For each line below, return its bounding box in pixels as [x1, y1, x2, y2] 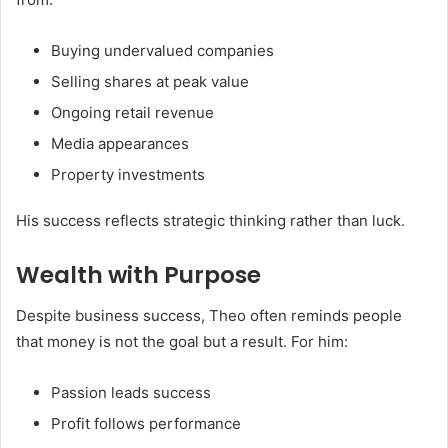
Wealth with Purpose [16, 259, 261, 292]
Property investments [51, 165, 205, 185]
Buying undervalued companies [51, 41, 274, 61]
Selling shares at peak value [51, 72, 249, 92]
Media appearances [51, 134, 189, 154]
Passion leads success [51, 382, 211, 402]
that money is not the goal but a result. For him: [16, 331, 348, 351]
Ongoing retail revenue [51, 103, 214, 123]
